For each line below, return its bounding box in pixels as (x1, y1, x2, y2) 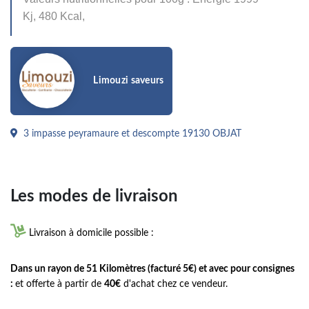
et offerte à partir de (15, 279, 104, 289)
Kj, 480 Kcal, (23, 10, 85, 22)
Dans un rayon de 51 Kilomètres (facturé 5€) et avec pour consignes (10, 263, 295, 274)
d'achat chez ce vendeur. (121, 279, 228, 289)
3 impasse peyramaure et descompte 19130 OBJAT (21, 128, 241, 139)
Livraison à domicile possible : (29, 228, 154, 238)
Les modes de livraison (10, 188, 178, 205)
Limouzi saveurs (91, 75, 164, 86)
